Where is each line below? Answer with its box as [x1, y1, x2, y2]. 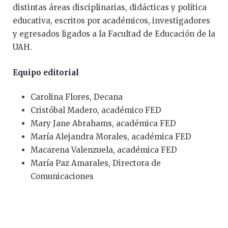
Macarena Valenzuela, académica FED [31, 145, 177, 155]
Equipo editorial [13, 67, 79, 77]
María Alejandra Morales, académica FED [31, 131, 191, 141]
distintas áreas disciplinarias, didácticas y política [13, 2, 207, 12]
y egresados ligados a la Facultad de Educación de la [13, 28, 215, 39]
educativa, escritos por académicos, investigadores [13, 15, 210, 25]
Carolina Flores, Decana [31, 92, 123, 102]
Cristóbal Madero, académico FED [31, 105, 161, 115]
